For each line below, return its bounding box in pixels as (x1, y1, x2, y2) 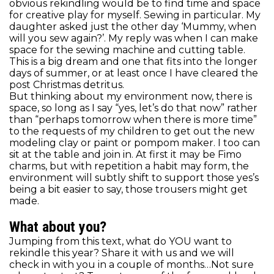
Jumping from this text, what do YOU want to (9, 235, 232, 248)
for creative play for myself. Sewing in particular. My (9, 9, 261, 21)
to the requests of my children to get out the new (9, 125, 254, 138)
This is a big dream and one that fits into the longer (9, 56, 257, 68)
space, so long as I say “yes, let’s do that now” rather (9, 102, 257, 114)
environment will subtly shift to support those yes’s (9, 172, 259, 184)
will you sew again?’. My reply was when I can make (9, 32, 258, 45)
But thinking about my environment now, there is (9, 91, 252, 103)
